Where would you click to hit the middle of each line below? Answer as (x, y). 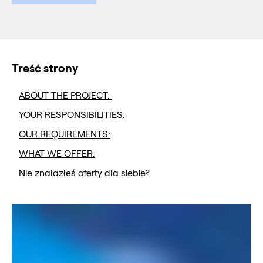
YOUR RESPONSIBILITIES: (72, 115)
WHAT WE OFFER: (57, 154)
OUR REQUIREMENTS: (65, 134)
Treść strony (45, 69)
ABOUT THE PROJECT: (65, 96)
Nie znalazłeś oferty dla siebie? (84, 173)
